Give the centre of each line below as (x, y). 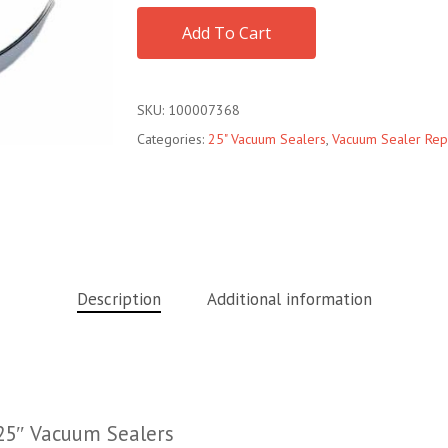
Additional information (289, 299)
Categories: (172, 139)
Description (118, 299)
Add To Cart (226, 33)
